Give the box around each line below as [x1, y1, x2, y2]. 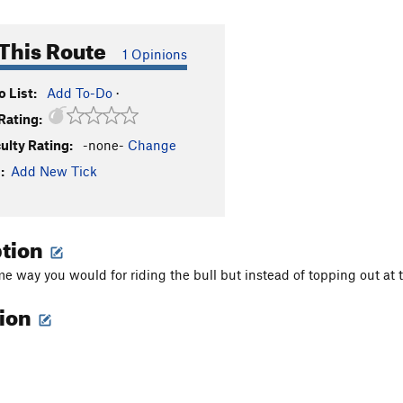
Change [128, 137, 176, 153]
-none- [83, 137, 124, 153]
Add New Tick [11, 163, 97, 179]
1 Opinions [122, 46, 187, 62]
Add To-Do [47, 85, 112, 101]
